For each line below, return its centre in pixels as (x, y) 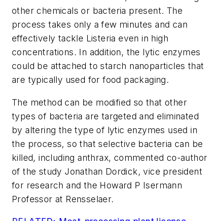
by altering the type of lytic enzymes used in (105, 130)
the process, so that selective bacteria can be (108, 144)
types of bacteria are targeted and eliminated (105, 116)
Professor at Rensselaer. (63, 199)
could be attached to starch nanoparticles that (108, 66)
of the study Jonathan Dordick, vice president (107, 171)
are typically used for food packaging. (91, 80)
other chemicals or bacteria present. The (97, 11)
